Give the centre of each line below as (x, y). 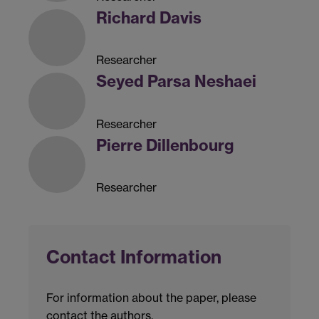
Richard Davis (149, 18)
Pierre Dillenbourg (165, 145)
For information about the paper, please (151, 297)
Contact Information (134, 257)
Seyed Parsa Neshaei (176, 82)
